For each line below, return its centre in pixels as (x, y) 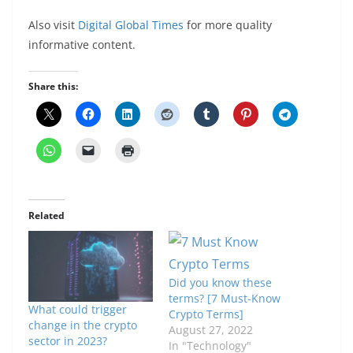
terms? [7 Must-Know (225, 298)
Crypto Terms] (206, 314)
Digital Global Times (131, 24)
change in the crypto (83, 325)
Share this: (53, 86)
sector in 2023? (68, 341)
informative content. (82, 44)
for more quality (228, 24)
